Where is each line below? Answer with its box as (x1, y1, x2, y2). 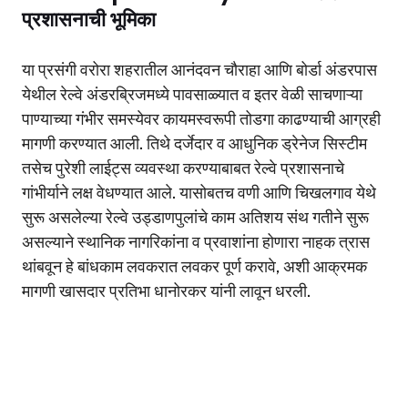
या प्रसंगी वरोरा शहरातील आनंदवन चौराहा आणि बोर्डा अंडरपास (22, 59, 377, 79)
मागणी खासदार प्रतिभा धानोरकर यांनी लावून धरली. (22, 280, 311, 301)
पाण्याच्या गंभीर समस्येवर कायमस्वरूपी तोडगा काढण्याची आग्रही (22, 108, 381, 128)
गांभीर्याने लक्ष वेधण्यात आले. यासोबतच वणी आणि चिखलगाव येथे (22, 182, 376, 202)
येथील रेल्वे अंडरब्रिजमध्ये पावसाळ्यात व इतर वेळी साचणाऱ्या (22, 84, 362, 104)
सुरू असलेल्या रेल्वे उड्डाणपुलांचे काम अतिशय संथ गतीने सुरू (22, 207, 369, 227)
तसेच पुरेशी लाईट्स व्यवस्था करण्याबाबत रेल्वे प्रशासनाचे (22, 158, 344, 178)
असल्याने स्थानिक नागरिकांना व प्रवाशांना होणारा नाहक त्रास (22, 231, 370, 251)
